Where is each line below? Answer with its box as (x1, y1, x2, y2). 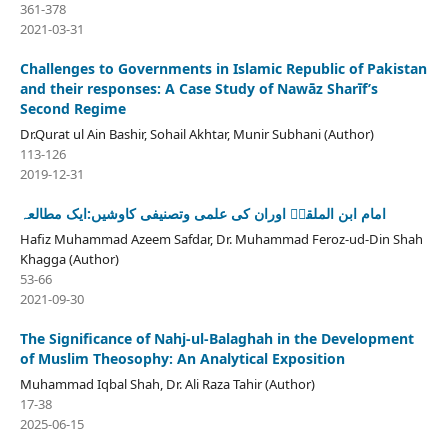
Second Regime (19, 99, 126, 119)
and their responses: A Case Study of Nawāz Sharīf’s (19, 79, 378, 99)
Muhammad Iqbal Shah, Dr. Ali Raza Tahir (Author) (19, 375, 315, 394)
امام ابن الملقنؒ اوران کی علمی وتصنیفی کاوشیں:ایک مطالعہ (19, 204, 386, 224)
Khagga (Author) (19, 250, 119, 269)
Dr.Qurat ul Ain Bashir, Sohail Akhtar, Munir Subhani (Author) (19, 125, 374, 144)
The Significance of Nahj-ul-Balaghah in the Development (19, 329, 414, 349)
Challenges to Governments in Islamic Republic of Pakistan (19, 59, 427, 79)
